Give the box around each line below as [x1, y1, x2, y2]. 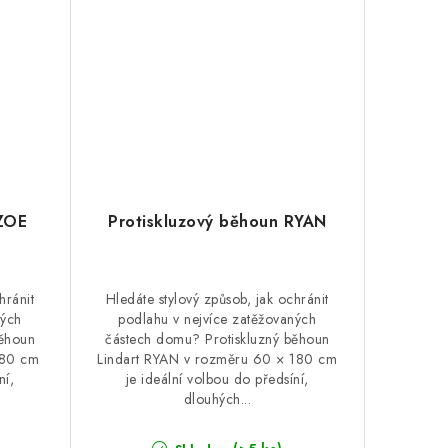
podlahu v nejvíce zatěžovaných [118, 309, 317, 329]
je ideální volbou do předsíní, [125, 369, 309, 389]
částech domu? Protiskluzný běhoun [105, 329, 330, 349]
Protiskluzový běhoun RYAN [108, 210, 327, 233]
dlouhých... [183, 389, 251, 409]
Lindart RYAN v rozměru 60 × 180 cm [97, 349, 338, 369]
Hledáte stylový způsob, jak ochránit [105, 289, 329, 309]
